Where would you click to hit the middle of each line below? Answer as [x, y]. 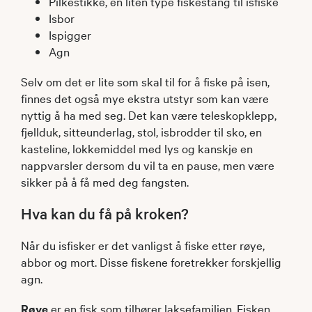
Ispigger [70, 34]
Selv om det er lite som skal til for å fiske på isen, [145, 81]
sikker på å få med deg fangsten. [105, 181]
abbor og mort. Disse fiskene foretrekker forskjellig [151, 262]
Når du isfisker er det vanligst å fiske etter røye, [143, 245]
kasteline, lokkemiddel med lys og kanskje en [137, 148]
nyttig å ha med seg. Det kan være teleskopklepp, [149, 114]
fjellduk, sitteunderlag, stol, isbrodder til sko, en [141, 131]
